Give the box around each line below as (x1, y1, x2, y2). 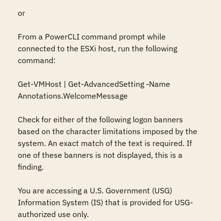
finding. (18, 162, 43, 172)
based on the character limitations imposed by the (18, 126, 197, 136)
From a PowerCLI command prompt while (18, 32, 166, 41)
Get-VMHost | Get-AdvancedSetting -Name (18, 79, 170, 89)
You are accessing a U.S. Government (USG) (18, 185, 172, 195)
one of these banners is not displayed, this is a (18, 150, 183, 160)
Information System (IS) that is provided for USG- (18, 197, 193, 207)
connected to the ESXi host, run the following (18, 43, 177, 53)
